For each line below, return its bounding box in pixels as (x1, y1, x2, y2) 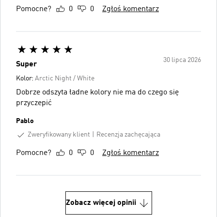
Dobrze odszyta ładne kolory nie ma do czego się (16, 88, 179, 96)
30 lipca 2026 (163, 56, 201, 63)
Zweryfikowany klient (28, 131, 90, 138)
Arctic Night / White (35, 75, 94, 82)
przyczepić (16, 99, 52, 107)
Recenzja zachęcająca (96, 131, 160, 139)
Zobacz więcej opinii (65, 199, 136, 207)
